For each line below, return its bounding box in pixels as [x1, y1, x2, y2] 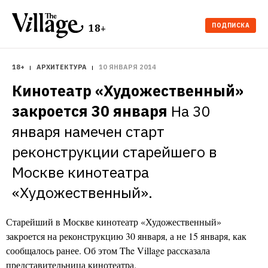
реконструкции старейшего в [12, 142, 217, 162]
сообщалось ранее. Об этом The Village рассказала [6, 244, 210, 257]
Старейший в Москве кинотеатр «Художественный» [6, 215, 221, 228]
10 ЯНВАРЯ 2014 [99, 63, 156, 71]
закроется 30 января [12, 101, 167, 121]
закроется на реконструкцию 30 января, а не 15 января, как [6, 230, 246, 242]
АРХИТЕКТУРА [36, 63, 87, 71]
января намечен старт [12, 121, 165, 141]
